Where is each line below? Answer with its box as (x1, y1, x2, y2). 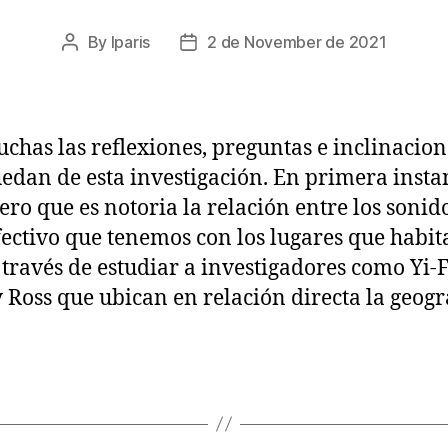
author (68, 57, 116, 78)
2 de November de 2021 (207, 31, 387, 52)
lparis (110, 31, 151, 52)
